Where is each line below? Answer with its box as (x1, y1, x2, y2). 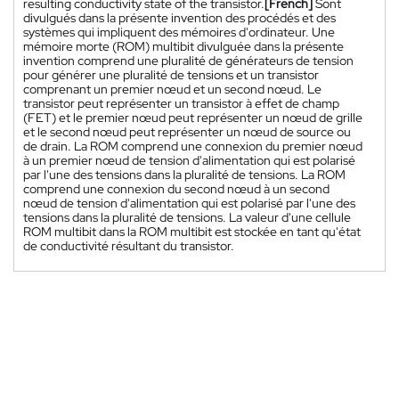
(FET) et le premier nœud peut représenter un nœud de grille (23, 109, 362, 126)
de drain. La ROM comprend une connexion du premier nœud (23, 137, 362, 154)
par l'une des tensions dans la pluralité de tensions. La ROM (23, 166, 346, 183)
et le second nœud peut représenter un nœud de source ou (23, 123, 351, 140)
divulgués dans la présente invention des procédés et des (23, 9, 336, 26)
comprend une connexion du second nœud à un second (23, 180, 330, 197)
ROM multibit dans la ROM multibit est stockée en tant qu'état (23, 223, 361, 240)
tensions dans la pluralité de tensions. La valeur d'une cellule (23, 208, 351, 225)
